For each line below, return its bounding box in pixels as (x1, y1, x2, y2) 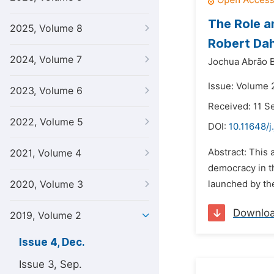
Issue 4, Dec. (19, 236, 85, 248)
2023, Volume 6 (10, 85, 83, 97)
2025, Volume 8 (10, 23, 83, 34)
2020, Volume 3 (10, 179, 83, 190)
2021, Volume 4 (10, 147, 81, 159)
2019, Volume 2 (10, 210, 81, 221)
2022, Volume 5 (10, 116, 83, 128)
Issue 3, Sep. (19, 258, 82, 270)
